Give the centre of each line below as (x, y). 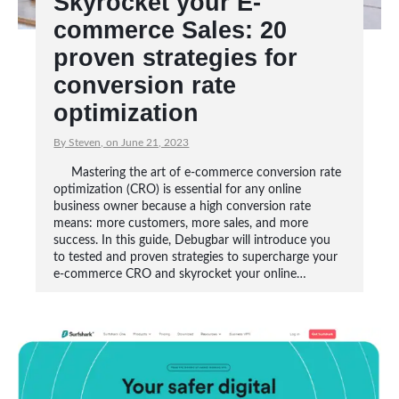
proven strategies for (176, 58)
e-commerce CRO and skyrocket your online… (180, 274)
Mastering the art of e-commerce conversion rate (207, 173)
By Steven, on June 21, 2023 (122, 142)
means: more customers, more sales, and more (181, 224)
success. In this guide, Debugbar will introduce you (192, 240)
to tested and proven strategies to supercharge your (196, 257)
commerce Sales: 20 (171, 30)
